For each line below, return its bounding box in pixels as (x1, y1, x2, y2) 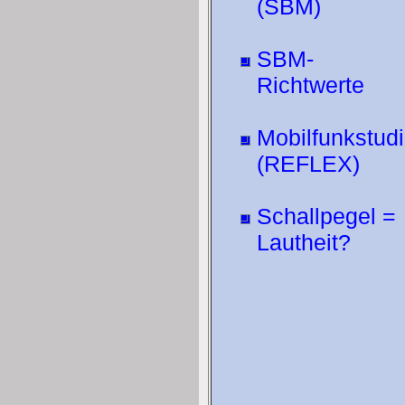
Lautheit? (257, 230, 351, 255)
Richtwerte (257, 72, 364, 98)
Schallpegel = (257, 203, 396, 229)
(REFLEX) (257, 151, 360, 176)
